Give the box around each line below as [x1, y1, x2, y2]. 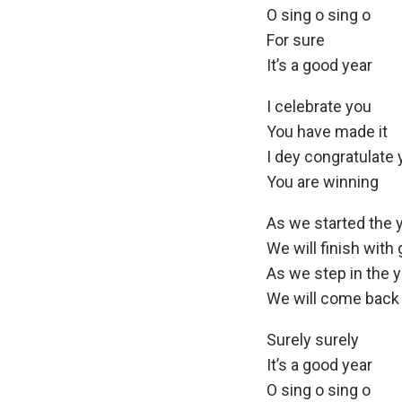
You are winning [267, 171, 379, 191]
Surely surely [267, 329, 359, 349]
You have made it [267, 121, 388, 141]
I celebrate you [267, 96, 371, 116]
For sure [267, 30, 325, 49]
